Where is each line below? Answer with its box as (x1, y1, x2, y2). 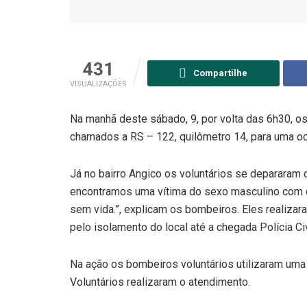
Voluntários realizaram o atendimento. (70, 275, 250, 288)
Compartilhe (193, 67, 248, 78)
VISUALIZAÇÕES (70, 79, 127, 88)
